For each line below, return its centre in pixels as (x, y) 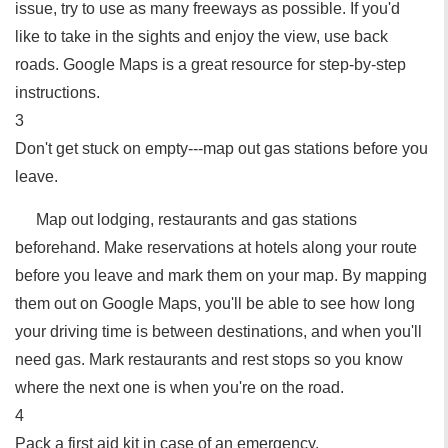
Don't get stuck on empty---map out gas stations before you (221, 148)
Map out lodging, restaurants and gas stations (196, 219)
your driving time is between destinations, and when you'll (218, 331)
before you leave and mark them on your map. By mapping (221, 275)
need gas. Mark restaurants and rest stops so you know (209, 359)
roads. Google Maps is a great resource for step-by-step (210, 64)
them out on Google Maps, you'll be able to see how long (215, 303)
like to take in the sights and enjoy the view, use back (201, 36)
